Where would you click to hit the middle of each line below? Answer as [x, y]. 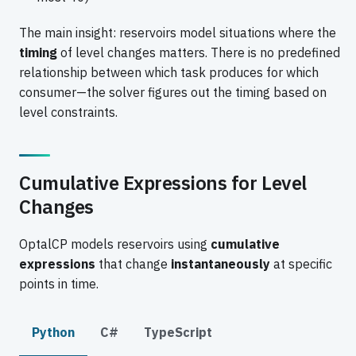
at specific [301, 263]
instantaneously [221, 263]
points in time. [59, 283]
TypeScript [178, 332]
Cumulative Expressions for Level [163, 182]
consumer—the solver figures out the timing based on [173, 93]
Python [53, 332]
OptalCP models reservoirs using [115, 244]
